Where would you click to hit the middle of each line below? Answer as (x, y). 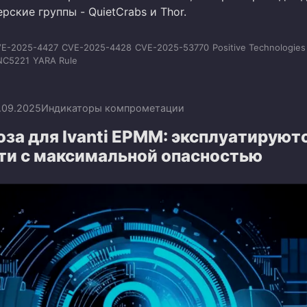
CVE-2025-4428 (97, 47)
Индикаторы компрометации (113, 108)
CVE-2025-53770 (172, 47)
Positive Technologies (259, 47)
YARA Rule (55, 60)
